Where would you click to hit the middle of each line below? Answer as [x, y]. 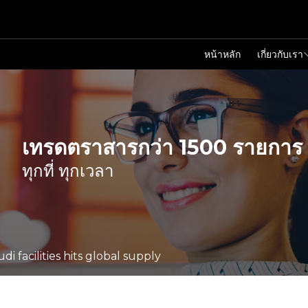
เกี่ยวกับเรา [280, 54]
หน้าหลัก [222, 54]
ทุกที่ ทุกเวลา [68, 171]
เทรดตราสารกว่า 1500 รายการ [162, 147]
